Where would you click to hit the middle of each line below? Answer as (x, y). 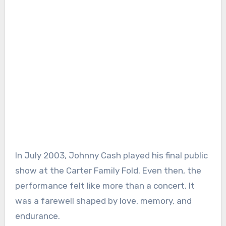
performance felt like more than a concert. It (105, 186)
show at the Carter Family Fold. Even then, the (108, 171)
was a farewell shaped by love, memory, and (103, 201)
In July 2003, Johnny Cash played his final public (111, 156)
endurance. (37, 216)
